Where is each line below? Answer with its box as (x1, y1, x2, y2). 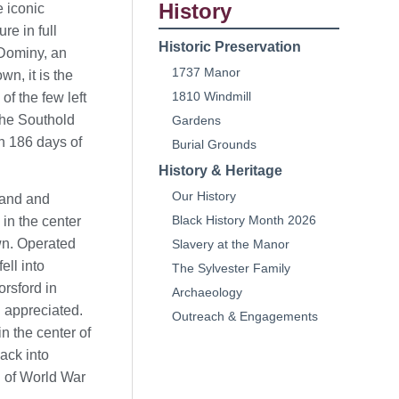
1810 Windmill (171, 88, 251, 103)
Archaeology (171, 284, 242, 299)
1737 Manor (171, 64, 240, 79)
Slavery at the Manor (171, 236, 289, 251)
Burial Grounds (171, 136, 256, 151)
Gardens (171, 112, 221, 127)
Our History (171, 188, 236, 203)
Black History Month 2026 (171, 212, 316, 227)
